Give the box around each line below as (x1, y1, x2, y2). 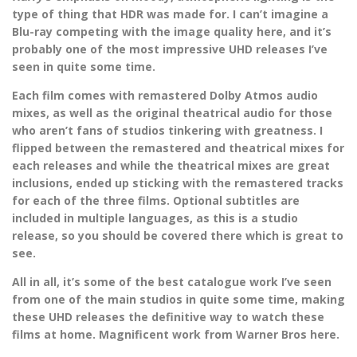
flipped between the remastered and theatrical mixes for (12, 140, 344, 156)
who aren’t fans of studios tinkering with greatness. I (12, 123, 323, 139)
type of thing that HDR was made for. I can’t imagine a (12, 6, 328, 22)
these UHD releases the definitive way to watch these (12, 309, 324, 325)
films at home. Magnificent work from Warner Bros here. (12, 327, 343, 343)
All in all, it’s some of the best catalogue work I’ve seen (12, 274, 331, 290)
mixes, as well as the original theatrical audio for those (12, 105, 332, 121)
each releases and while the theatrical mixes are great (12, 158, 330, 174)
